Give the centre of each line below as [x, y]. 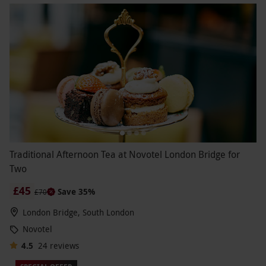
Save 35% [76, 192]
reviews [64, 246]
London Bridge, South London [78, 213]
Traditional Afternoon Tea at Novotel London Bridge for [125, 155]
